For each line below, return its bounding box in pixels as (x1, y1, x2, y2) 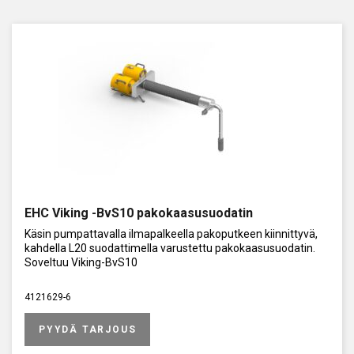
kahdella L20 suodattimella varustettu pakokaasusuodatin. (24, 241, 315, 254)
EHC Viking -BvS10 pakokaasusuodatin (24, 205, 253, 220)
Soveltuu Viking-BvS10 (24, 255, 137, 269)
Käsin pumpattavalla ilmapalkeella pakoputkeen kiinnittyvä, (24, 227, 318, 240)
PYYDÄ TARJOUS (39, 323, 137, 335)
